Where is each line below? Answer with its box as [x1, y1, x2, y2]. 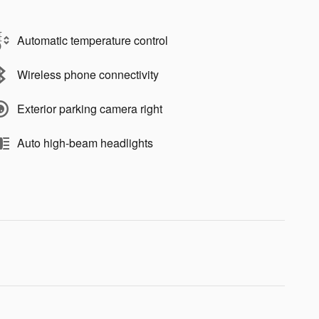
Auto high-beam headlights [17, 135, 153, 152]
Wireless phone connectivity [17, 66, 159, 83]
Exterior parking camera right [17, 100, 162, 117]
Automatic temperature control [17, 32, 168, 49]
